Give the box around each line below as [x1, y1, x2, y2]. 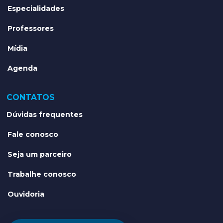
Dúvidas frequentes [6, 110, 83, 119]
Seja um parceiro [7, 150, 72, 159]
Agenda [7, 64, 38, 73]
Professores [7, 24, 54, 33]
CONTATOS [6, 93, 55, 103]
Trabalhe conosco [7, 170, 77, 179]
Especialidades [7, 4, 65, 13]
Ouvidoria [7, 190, 45, 199]
